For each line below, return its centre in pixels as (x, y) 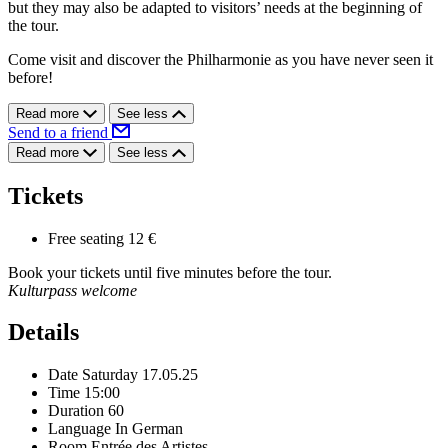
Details (43, 332)
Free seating (86, 238)
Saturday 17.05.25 (140, 375)
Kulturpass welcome (72, 290)
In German (149, 429)
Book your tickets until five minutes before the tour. (170, 272)
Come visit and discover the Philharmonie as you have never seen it (220, 59)
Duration (76, 411)
